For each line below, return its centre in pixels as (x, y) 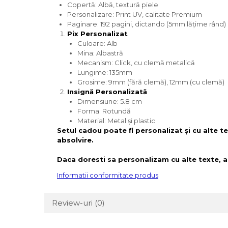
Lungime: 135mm (105, 72)
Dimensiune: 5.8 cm (110, 101)
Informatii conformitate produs (108, 175)
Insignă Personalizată (107, 92)
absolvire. (75, 140)
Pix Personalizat (97, 34)
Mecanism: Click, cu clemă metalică (136, 63)
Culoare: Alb (97, 43)
